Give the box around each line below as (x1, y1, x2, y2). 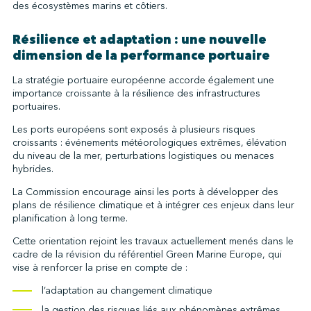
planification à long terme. (12, 211, 128, 225)
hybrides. (12, 162, 53, 176)
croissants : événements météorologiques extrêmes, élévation (12, 135, 287, 149)
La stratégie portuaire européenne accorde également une (12, 73, 274, 87)
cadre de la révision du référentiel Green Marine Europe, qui (12, 247, 282, 261)
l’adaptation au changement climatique (41, 283, 212, 297)
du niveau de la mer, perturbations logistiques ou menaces (12, 149, 274, 162)
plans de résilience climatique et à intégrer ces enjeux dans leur (12, 198, 294, 212)
